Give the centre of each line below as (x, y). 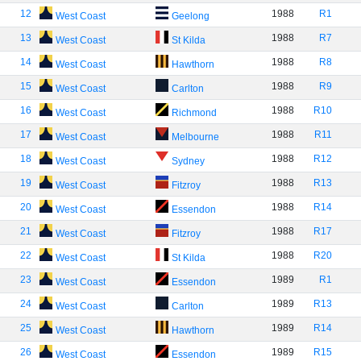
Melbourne (195, 137)
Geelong (190, 16)
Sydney (188, 161)
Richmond (194, 113)
